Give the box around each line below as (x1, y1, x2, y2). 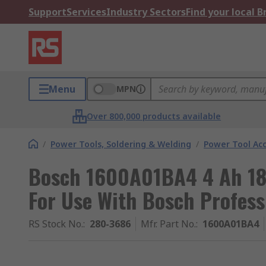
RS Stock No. (28, 217, 83, 230)
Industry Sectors (106, 5, 186, 18)
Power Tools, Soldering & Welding (50, 138, 191, 150)
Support (28, 5, 66, 18)
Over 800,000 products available (87, 110, 221, 122)
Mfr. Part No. (141, 217, 196, 230)
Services (66, 5, 106, 18)
